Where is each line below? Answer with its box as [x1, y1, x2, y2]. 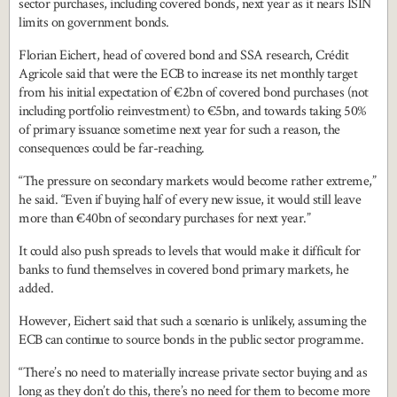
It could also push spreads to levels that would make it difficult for [19, 242, 361, 261]
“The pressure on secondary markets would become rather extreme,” [19, 172, 376, 191]
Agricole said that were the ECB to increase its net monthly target [19, 65, 357, 84]
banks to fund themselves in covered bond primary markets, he [19, 261, 348, 280]
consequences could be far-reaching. [19, 139, 205, 159]
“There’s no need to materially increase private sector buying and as [19, 363, 367, 383]
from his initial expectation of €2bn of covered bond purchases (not [19, 83, 369, 103]
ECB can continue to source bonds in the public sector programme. [19, 331, 363, 350]
